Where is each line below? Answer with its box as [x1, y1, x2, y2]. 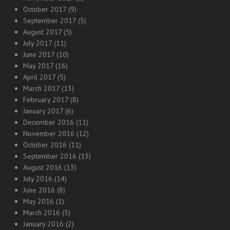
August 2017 [23, 27, 62, 36]
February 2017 [23, 95, 68, 104]
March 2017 [23, 84, 60, 93]
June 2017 [23, 50, 54, 59]
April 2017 [23, 72, 55, 82]
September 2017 [23, 16, 76, 25]
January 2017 [23, 106, 63, 116]
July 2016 [23, 174, 52, 183]
